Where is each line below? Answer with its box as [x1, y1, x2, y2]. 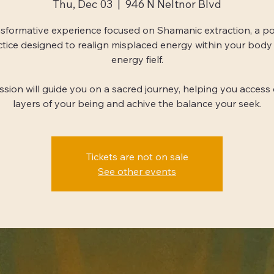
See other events [98, 165, 176, 178]
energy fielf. [111, 53, 163, 66]
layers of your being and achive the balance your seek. [12, 97, 262, 110]
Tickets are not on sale [86, 150, 188, 163]
